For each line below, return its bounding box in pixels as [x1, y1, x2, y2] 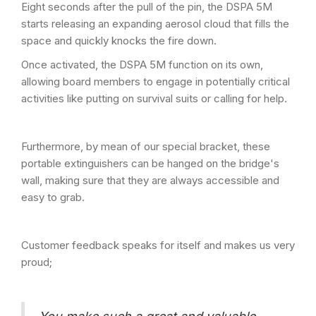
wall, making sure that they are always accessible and [21, 174, 279, 187]
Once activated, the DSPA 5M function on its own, [21, 58, 263, 71]
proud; [21, 255, 52, 269]
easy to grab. [21, 190, 85, 204]
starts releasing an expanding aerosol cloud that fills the [21, 17, 289, 30]
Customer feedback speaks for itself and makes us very [21, 238, 295, 252]
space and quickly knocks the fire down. [21, 34, 222, 47]
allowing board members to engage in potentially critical [21, 75, 290, 88]
